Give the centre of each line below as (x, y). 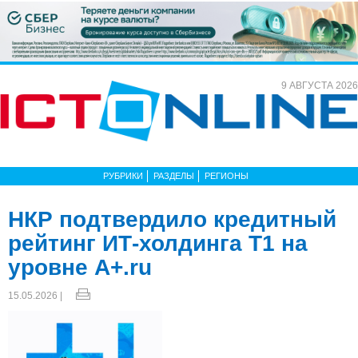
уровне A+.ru (80, 267)
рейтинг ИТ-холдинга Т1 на (158, 243)
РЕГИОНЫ (227, 175)
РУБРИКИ (123, 175)
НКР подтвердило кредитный (172, 219)
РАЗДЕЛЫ (174, 175)
